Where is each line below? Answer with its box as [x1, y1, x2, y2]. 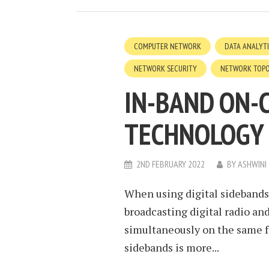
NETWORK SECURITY [134, 63, 197, 74]
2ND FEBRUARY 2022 [136, 158, 205, 170]
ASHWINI [238, 158, 267, 170]
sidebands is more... [124, 240, 219, 255]
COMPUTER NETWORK [134, 41, 201, 52]
